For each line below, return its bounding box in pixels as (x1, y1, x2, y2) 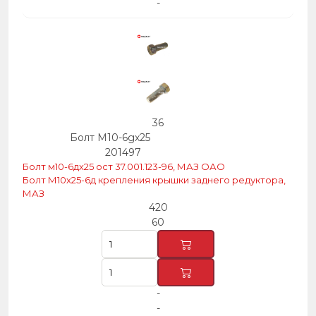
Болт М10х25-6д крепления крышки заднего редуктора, (23, 174, 286, 186)
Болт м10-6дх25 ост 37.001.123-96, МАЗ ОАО (23, 161, 225, 172)
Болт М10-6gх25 (70, 131, 150, 144)
